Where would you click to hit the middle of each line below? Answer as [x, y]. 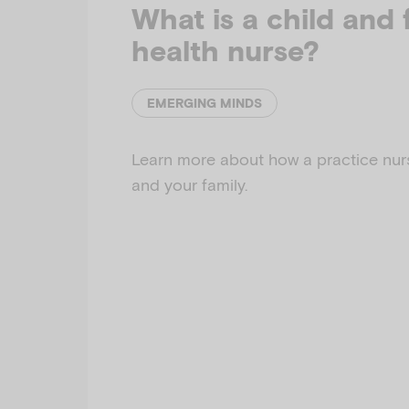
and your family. [189, 185]
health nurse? [225, 51]
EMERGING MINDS [204, 104]
